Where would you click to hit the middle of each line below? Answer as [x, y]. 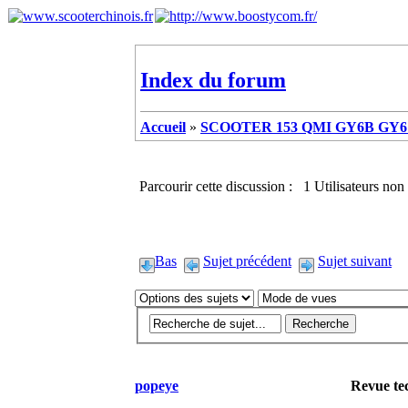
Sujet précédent [247, 260]
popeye [157, 385]
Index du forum [213, 80]
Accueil [163, 127]
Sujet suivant [355, 260]
